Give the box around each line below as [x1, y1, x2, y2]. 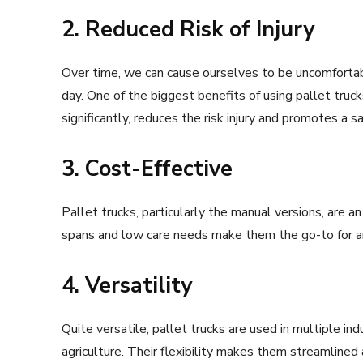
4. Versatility [62, 270, 192, 301]
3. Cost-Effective [62, 153, 233, 184]
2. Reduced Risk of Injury [62, 14, 314, 45]
